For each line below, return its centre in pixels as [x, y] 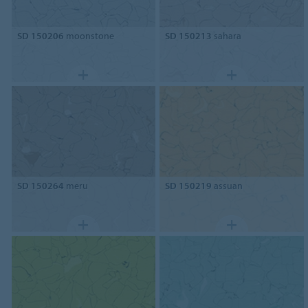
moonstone [89, 35]
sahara [227, 35]
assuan [228, 185]
